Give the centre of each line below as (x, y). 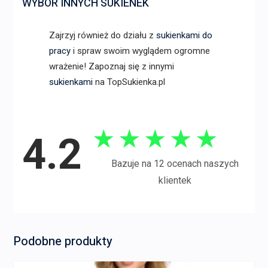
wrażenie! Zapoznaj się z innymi (111, 66)
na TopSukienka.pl (129, 82)
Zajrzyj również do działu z (102, 35)
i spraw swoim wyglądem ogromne (140, 51)
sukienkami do (184, 35)
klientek (175, 180)
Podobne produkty (63, 241)
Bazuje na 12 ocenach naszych (175, 163)
